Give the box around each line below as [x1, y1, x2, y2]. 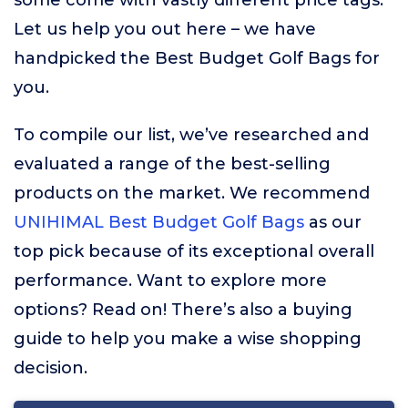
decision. [14, 358, 87, 378]
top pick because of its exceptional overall [14, 241, 374, 261]
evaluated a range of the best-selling [14, 154, 331, 174]
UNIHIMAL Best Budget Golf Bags [14, 212, 304, 232]
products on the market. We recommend [14, 183, 370, 203]
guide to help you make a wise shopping [14, 329, 362, 349]
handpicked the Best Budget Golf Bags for [14, 48, 380, 68]
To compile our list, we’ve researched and [14, 125, 369, 145]
